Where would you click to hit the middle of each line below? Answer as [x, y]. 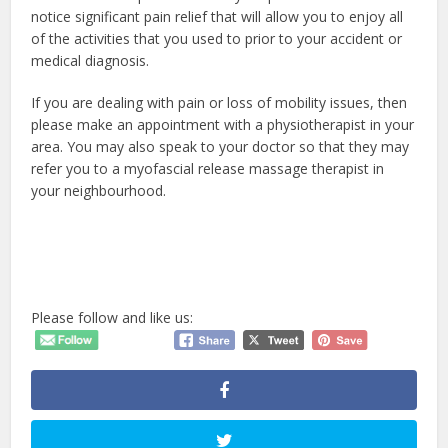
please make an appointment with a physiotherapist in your [223, 124]
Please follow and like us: [112, 317]
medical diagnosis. [90, 60]
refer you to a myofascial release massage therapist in [208, 168]
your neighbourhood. [99, 190]
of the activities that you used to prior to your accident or [217, 38]
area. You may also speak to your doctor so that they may [220, 146]
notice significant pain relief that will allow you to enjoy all [217, 16]
